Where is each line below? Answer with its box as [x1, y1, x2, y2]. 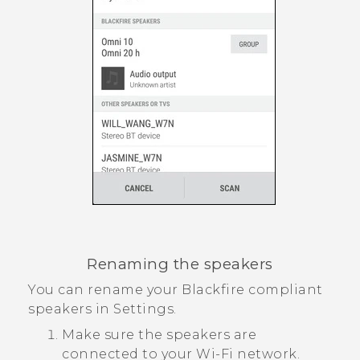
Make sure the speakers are [62, 326, 256, 342]
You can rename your [28, 281, 182, 297]
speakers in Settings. [28, 301, 177, 317]
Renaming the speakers [87, 254, 273, 273]
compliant [244, 281, 323, 297]
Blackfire [182, 281, 245, 297]
